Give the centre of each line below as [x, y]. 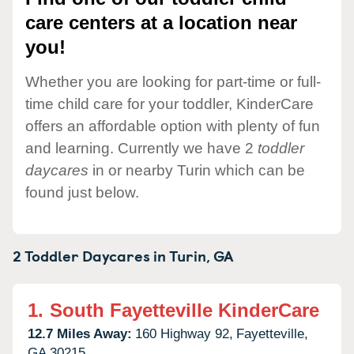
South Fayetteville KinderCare [185, 310]
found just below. [82, 192]
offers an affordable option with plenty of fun [173, 126]
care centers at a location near [161, 23]
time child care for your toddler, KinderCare [169, 104]
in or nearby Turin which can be [197, 170]
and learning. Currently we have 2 [141, 148]
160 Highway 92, [184, 333]
